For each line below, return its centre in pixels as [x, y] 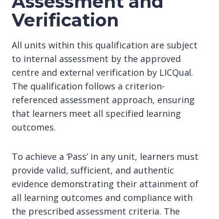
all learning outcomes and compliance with [102, 198]
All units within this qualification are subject [105, 45]
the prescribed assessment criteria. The [96, 211]
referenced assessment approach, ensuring [103, 100]
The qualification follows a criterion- [88, 86]
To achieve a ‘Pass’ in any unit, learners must [105, 157]
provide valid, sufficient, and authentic [93, 170]
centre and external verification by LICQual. [103, 73]
